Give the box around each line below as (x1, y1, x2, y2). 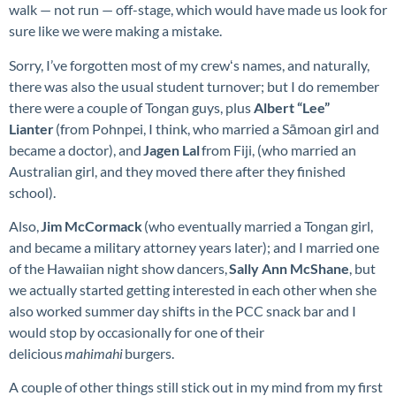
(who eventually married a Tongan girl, (142, 217, 373, 235)
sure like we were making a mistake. (9, 22, 225, 40)
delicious (9, 345, 65, 362)
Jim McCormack (41, 217, 142, 235)
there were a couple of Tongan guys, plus (9, 98, 254, 116)
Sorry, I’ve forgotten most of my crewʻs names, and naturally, (9, 56, 369, 73)
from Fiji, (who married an (200, 141, 356, 158)
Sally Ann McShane (229, 260, 349, 278)
